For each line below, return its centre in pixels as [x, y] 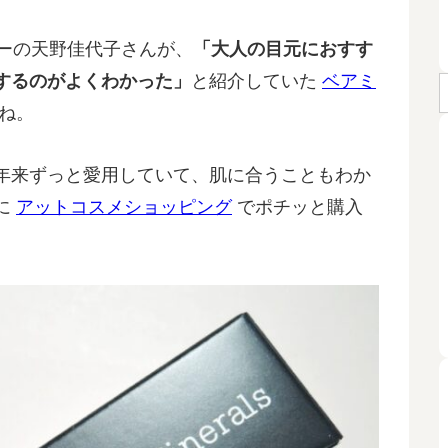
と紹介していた [256, 81]
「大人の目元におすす [283, 49]
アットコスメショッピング [124, 207]
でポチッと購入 [297, 207]
